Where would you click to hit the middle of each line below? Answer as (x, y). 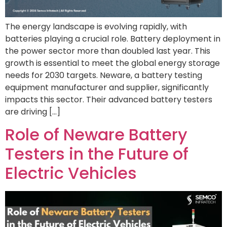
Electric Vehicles (71, 173)
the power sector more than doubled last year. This (108, 51)
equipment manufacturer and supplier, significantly (107, 88)
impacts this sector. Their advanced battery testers (109, 100)
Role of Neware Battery (96, 135)
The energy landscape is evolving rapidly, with (96, 27)
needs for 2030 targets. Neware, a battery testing (104, 75)
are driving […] (33, 112)
